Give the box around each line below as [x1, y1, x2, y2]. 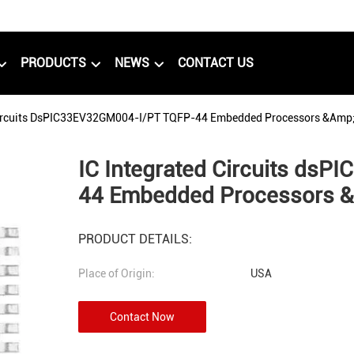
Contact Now [110, 311, 175, 323]
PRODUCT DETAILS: [78, 232, 192, 247]
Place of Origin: [78, 267, 155, 280]
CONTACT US [178, 55, 254, 70]
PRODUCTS [21, 55, 89, 70]
